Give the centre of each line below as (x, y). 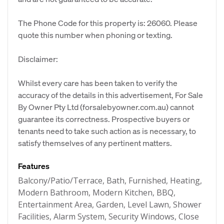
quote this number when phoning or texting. (95, 35)
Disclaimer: (38, 59)
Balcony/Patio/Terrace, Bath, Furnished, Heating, (110, 180)
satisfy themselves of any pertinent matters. (95, 143)
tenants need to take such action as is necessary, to (107, 131)
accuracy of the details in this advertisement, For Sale (110, 95)
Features (34, 166)
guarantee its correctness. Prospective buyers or (104, 119)
